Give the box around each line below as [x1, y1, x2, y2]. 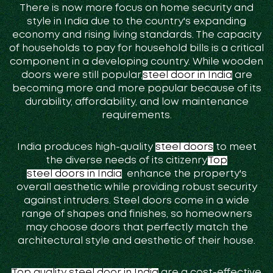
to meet [213, 143, 257, 152]
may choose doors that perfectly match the [25, 223, 248, 233]
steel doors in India [26, 169, 122, 179]
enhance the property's [121, 169, 247, 179]
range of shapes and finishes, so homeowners [21, 210, 252, 219]
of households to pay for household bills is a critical [9, 44, 264, 54]
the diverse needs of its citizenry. [46, 156, 208, 166]
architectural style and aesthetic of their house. [18, 236, 255, 246]
